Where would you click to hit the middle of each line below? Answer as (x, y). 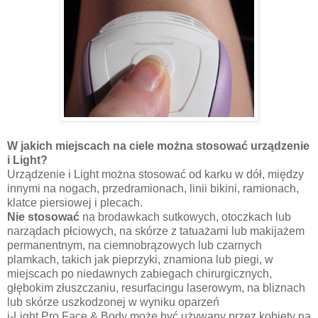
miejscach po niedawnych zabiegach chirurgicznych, (139, 274)
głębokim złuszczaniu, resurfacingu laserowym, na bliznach (156, 288)
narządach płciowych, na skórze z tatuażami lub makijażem (156, 231)
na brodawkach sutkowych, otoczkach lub (185, 217)
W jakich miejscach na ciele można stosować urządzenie (158, 146)
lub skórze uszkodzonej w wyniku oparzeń (113, 302)
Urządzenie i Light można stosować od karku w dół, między (155, 175)
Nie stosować (43, 217)
